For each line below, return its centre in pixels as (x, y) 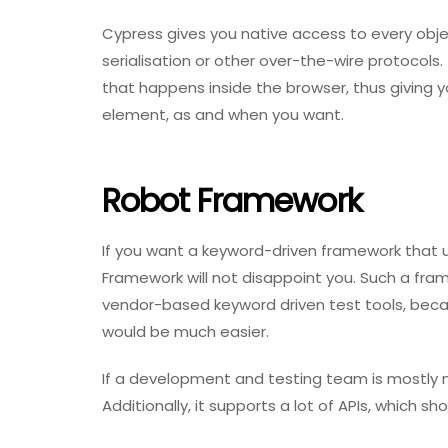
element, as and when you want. (223, 115)
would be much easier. (185, 332)
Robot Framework (232, 200)
